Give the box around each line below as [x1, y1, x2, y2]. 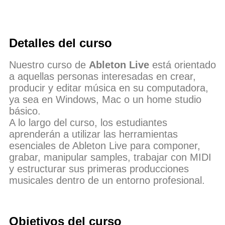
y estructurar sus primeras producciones [9, 163, 189, 175]
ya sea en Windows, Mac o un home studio [9, 94, 201, 105]
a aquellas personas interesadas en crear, [9, 71, 196, 82]
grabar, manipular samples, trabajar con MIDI [9, 152, 211, 163]
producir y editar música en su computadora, [9, 82, 208, 94]
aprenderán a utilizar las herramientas [9, 129, 178, 140]
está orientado [149, 59, 216, 71]
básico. [9, 105, 41, 117]
